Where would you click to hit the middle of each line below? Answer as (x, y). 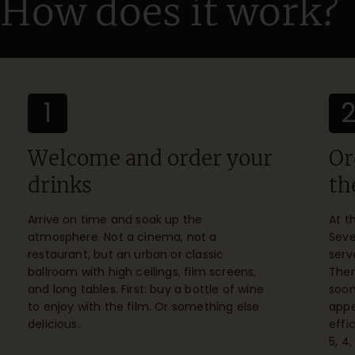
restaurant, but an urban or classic (126, 254)
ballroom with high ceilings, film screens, (142, 271)
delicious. (54, 324)
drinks (60, 185)
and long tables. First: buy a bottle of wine (146, 289)
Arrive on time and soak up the (115, 219)
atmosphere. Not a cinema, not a (122, 237)
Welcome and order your (150, 158)
